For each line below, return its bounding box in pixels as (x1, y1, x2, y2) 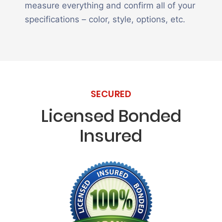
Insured (80, 124, 142, 148)
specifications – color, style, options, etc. (25, 14, 185, 24)
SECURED (90, 88, 132, 100)
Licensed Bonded (41, 104, 181, 128)
